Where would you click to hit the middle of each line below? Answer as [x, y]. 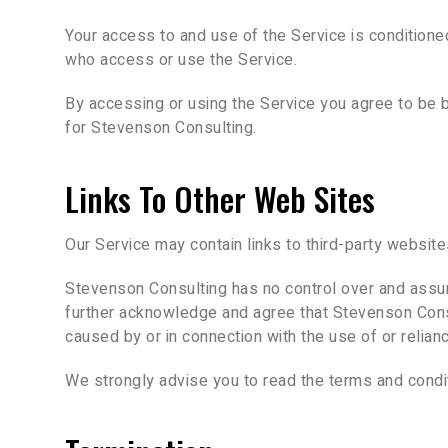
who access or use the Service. [181, 59]
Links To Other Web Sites [220, 198]
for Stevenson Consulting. [161, 127]
